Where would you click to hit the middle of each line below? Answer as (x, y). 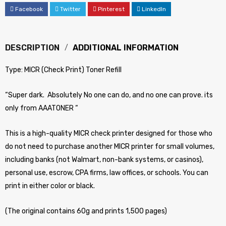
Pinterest (111, 9)
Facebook (29, 9)
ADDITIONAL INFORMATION (126, 48)
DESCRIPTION (32, 48)
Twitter (70, 9)
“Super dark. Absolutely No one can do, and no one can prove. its (109, 95)
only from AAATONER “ (42, 108)
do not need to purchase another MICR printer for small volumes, (110, 147)
